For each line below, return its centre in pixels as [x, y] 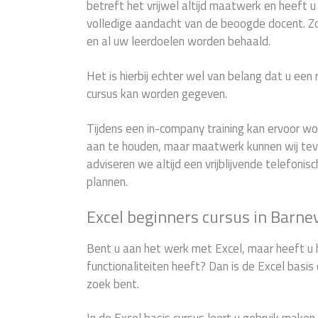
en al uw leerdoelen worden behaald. [179, 42]
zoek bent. [113, 284]
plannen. [107, 181]
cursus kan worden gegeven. [157, 94]
